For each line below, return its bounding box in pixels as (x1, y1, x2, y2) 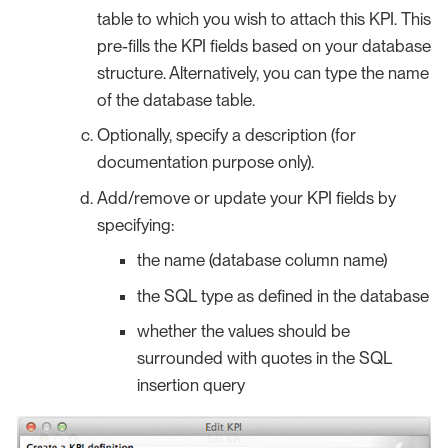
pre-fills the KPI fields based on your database (97, 35, 431, 56)
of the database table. (97, 89, 255, 110)
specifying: (97, 214, 174, 235)
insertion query (137, 375, 245, 396)
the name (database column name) (137, 250, 387, 271)
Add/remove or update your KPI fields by (97, 187, 396, 208)
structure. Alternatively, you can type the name (97, 62, 429, 83)
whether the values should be (137, 321, 350, 342)
